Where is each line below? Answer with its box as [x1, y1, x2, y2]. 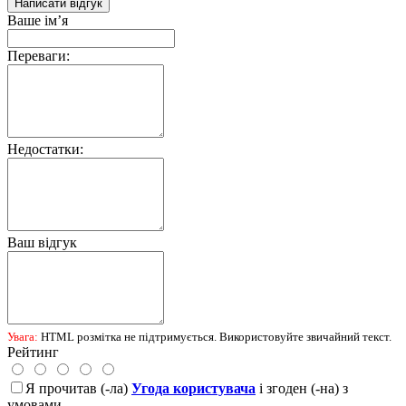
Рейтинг [7, 344, 59, 361]
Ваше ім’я [7, 13, 68, 29]
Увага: [7, 330, 38, 344]
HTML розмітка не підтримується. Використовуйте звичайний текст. [38, 330, 391, 344]
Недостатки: [7, 141, 83, 158]
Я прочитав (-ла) [25, 381, 131, 397]
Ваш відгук [7, 235, 77, 251]
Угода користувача [131, 381, 256, 397]
